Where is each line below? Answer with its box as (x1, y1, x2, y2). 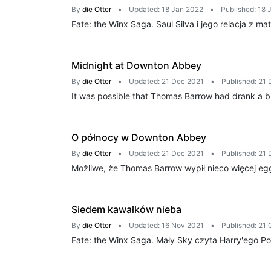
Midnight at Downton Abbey (71, 59, 201, 71)
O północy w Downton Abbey (71, 131, 206, 143)
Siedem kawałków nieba (71, 203, 181, 215)
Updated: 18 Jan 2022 (129, 5, 203, 14)
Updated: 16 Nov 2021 (129, 221, 204, 230)
